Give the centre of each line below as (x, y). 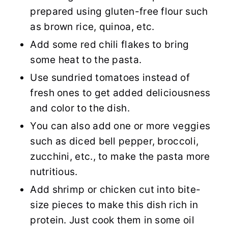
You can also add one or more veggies (120, 126)
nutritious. (54, 172)
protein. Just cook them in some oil (112, 220)
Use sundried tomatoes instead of (110, 78)
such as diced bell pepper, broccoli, (115, 141)
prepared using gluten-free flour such (119, 12)
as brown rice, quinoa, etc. (92, 27)
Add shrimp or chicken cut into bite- (116, 190)
